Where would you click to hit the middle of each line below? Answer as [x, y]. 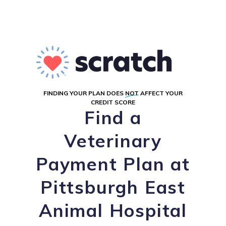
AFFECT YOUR [161, 93]
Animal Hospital [113, 210]
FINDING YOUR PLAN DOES [84, 93]
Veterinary [113, 141]
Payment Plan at [113, 164]
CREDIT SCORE [113, 102]
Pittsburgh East [113, 187]
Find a [113, 118]
